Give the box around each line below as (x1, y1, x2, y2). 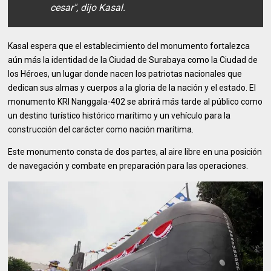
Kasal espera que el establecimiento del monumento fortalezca (8, 41, 250, 51)
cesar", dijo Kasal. (50, 1, 126, 13)
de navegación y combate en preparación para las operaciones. (8, 160, 249, 171)
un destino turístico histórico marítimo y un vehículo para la (8, 110, 231, 120)
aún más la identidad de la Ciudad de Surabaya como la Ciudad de (8, 54, 258, 65)
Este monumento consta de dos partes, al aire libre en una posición (8, 146, 263, 157)
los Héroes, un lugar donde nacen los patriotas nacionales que (8, 68, 243, 79)
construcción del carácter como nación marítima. (8, 124, 194, 134)
